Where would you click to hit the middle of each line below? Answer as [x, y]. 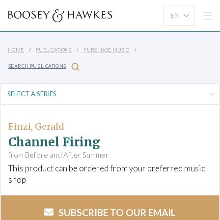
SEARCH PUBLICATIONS [37, 66]
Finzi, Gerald [36, 126]
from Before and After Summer [58, 155]
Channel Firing [54, 142]
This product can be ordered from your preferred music [107, 168]
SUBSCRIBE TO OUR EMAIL [117, 213]
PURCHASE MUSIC [107, 50]
